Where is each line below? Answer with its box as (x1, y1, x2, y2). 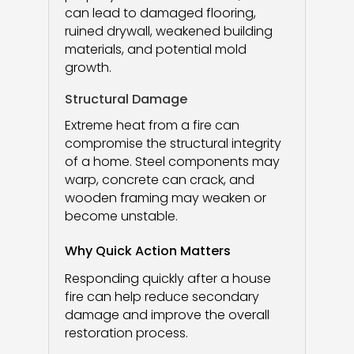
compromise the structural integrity (64, 134, 281, 153)
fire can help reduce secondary (64, 288, 259, 306)
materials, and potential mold (64, 40, 247, 58)
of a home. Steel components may (64, 153, 280, 171)
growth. (64, 58, 111, 77)
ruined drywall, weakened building (64, 22, 273, 40)
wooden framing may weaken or (64, 189, 266, 207)
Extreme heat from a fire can (64, 116, 239, 134)
